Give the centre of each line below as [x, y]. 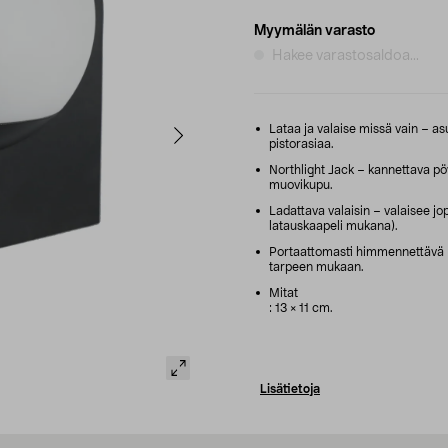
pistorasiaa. [301, 143]
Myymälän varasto [314, 30]
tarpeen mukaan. [316, 266]
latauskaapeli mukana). [333, 225]
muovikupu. [301, 184]
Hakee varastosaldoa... [345, 55]
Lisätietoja [290, 388]
